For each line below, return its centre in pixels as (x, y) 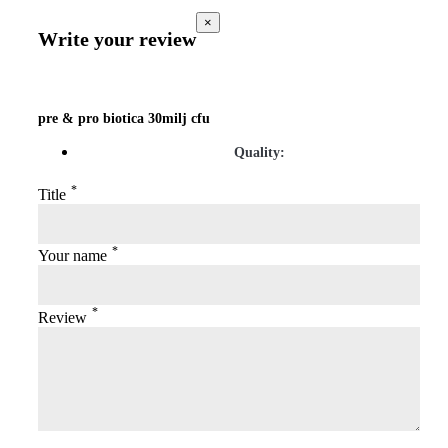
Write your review (117, 39)
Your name (72, 256)
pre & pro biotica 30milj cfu (124, 118)
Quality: (259, 152)
